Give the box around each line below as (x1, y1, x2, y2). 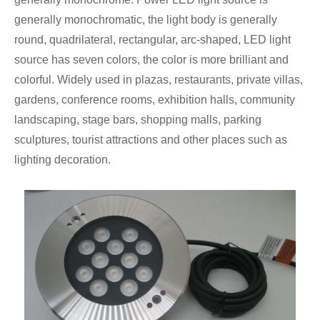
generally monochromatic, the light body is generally (14, 14, 277, 26)
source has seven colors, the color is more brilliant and (14, 54, 289, 66)
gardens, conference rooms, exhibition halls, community (14, 94, 295, 106)
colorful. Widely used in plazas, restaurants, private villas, (14, 74, 303, 86)
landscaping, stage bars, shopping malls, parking (14, 114, 261, 126)
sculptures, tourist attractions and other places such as (14, 134, 287, 146)
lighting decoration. (14, 154, 111, 166)
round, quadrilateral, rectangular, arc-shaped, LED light (14, 34, 291, 46)
